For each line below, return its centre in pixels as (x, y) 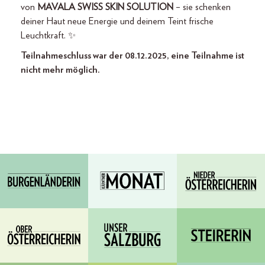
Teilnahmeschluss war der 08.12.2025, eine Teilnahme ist (132, 56)
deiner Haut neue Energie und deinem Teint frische (117, 21)
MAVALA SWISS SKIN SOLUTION (105, 7)
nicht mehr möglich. (60, 70)
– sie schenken (202, 7)
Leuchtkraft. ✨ (48, 35)
